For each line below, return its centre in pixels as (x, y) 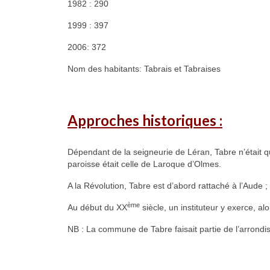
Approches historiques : (145, 120)
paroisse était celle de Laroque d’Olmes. (144, 164)
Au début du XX (97, 208)
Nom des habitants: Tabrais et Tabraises (144, 69)
